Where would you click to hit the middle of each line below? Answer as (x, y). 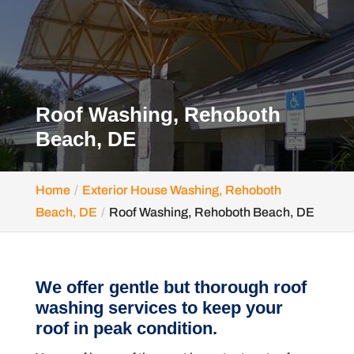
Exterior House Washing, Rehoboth (181, 190)
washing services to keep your (159, 308)
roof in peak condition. (126, 328)
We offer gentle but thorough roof (171, 287)
